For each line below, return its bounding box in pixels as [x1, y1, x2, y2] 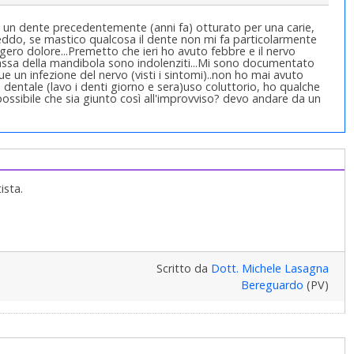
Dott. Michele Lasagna [210, 261, 329, 277]
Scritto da [156, 261, 211, 277]
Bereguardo [240, 277, 303, 293]
